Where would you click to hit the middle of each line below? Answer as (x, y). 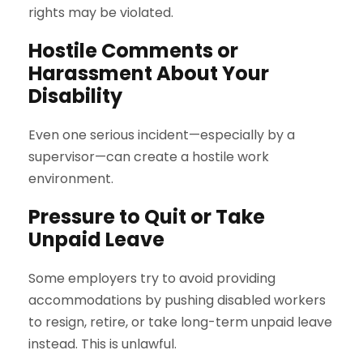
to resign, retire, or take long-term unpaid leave (180, 322)
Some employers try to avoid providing (152, 278)
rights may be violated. (101, 12)
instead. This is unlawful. (102, 344)
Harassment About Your (149, 73)
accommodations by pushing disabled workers (177, 300)
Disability (75, 96)
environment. (71, 178)
